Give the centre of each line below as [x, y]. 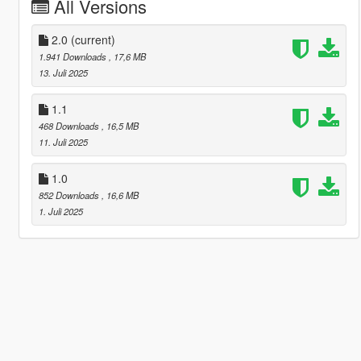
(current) [93, 39]
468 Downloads [70, 125]
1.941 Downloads [73, 56]
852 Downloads [70, 195]
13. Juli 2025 [63, 72]
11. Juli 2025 [63, 141]
